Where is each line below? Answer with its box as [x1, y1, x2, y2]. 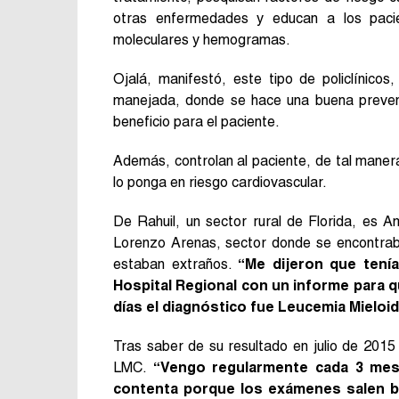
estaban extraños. [113, 255, 239, 273]
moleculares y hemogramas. [113, 30, 290, 48]
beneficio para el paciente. [113, 112, 280, 130]
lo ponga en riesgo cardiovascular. [113, 173, 327, 191]
